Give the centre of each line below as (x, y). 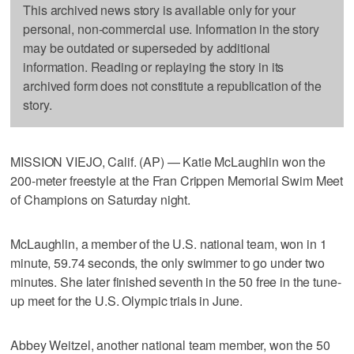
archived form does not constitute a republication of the (172, 85)
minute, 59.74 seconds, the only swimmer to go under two (168, 262)
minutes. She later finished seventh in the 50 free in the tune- (176, 281)
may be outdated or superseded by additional (147, 47)
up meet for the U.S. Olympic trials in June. (127, 300)
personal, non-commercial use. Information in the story (171, 28)
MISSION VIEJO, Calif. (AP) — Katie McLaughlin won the (168, 161)
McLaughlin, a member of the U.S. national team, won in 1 (169, 243)
